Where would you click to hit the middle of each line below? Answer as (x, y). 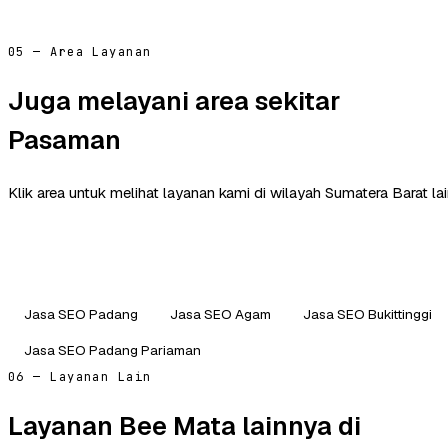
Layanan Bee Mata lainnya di (184, 426)
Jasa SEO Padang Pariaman (112, 349)
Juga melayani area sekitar (174, 101)
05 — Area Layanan (80, 51)
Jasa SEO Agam (220, 313)
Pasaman (64, 140)
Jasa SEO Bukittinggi (367, 313)
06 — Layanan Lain (80, 376)
